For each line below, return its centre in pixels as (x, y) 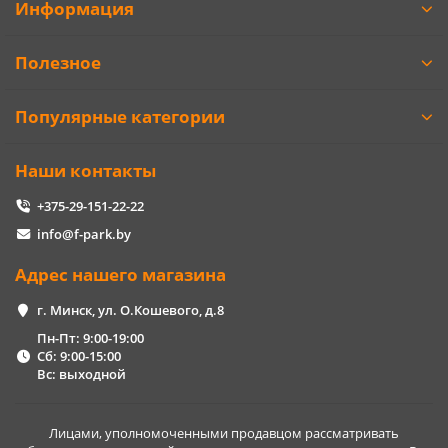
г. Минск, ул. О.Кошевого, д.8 (130, 310)
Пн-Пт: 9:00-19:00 (90, 338)
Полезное (58, 63)
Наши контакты (85, 171)
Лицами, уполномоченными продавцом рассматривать (224, 433)
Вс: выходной (81, 374)
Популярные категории (120, 117)
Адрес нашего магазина (120, 275)
